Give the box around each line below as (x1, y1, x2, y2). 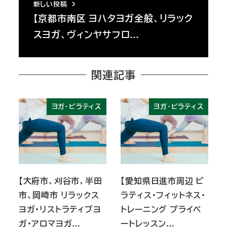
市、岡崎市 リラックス (18, 189, 99, 201)
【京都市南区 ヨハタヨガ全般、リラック (33, 11, 193, 25)
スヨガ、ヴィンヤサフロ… (33, 27, 140, 41)
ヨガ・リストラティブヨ (18, 203, 101, 215)
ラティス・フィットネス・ (121, 189, 206, 201)
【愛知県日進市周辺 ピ (121, 175, 205, 187)
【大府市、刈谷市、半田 (18, 175, 102, 187)
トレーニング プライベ (121, 203, 202, 215)
